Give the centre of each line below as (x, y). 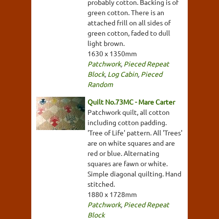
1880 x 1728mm (112, 194)
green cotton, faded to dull (129, 33)
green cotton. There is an (126, 12)
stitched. (101, 184)
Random (100, 84)
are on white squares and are (131, 142)
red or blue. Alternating (123, 153)
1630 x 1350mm (112, 53)
